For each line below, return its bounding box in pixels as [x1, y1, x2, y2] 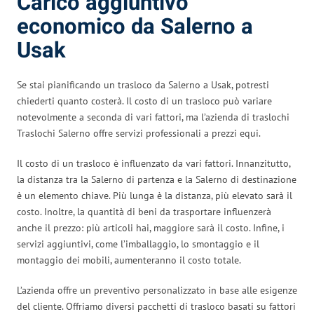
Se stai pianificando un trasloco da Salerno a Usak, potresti [17, 78, 269, 91]
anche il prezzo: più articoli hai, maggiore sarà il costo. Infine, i [17, 221, 285, 234]
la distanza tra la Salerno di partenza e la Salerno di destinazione [17, 172, 296, 186]
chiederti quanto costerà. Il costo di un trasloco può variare [17, 94, 272, 107]
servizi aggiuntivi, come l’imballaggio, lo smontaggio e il [17, 237, 259, 250]
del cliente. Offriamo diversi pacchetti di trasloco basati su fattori [17, 299, 296, 313]
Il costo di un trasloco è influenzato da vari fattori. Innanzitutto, [17, 156, 290, 170]
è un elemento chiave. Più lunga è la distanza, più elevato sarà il [17, 189, 292, 202]
